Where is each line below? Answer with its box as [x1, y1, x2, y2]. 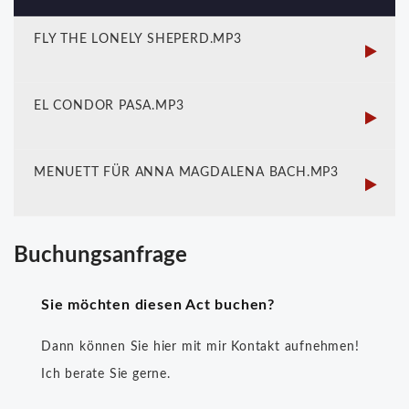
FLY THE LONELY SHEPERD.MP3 [34, 33, 242, 47]
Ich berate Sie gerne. [41, 368, 171, 382]
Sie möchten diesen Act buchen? [41, 298, 275, 313]
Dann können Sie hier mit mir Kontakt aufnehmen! [41, 341, 360, 354]
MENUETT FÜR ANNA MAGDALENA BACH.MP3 [34, 166, 339, 180]
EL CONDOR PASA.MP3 [34, 100, 184, 113]
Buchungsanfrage [14, 245, 187, 267]
